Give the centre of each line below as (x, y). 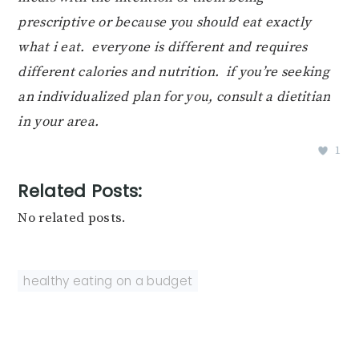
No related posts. (72, 218)
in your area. (58, 122)
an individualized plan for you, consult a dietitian (174, 97)
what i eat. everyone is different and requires (163, 48)
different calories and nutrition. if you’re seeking (173, 73)
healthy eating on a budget (108, 281)
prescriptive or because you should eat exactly (165, 23)
